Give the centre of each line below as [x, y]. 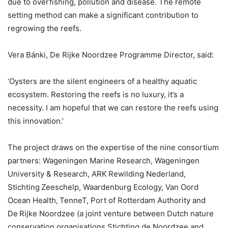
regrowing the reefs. [45, 28]
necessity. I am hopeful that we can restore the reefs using [113, 107]
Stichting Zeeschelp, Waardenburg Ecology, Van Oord [103, 187]
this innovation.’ [36, 121]
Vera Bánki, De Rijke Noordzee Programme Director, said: [111, 54]
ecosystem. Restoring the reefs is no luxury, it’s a [96, 94]
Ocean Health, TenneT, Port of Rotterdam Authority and [107, 200]
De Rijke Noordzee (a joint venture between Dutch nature [111, 213]
